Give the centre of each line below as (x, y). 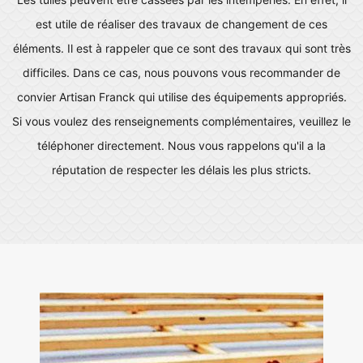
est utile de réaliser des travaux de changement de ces (181, 24)
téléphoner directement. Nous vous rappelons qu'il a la (181, 145)
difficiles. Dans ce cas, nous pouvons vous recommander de (181, 73)
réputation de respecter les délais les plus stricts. (181, 170)
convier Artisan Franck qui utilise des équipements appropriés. (181, 97)
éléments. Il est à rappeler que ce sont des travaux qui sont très (181, 48)
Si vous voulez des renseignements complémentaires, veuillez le (181, 121)
